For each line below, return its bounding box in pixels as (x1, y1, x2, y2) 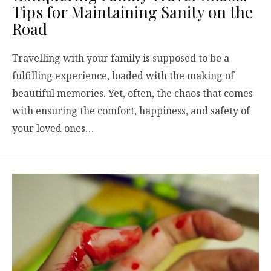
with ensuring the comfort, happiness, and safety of (12, 103, 250, 117)
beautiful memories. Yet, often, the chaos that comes (12, 86, 253, 100)
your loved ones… (12, 121, 94, 135)
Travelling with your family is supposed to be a (12, 51, 229, 65)
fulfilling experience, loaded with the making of (12, 68, 234, 82)
